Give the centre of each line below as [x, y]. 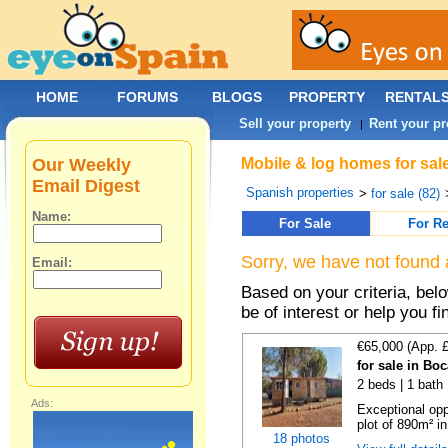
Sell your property [295, 123]
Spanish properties [300, 192]
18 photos [301, 438]
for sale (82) [406, 193]
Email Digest [86, 186]
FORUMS [147, 97]
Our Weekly [82, 165]
